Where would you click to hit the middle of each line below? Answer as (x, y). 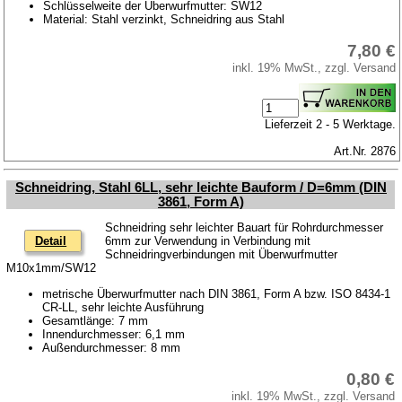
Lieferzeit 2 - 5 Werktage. (331, 124)
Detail (51, 241)
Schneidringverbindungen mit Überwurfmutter (222, 255)
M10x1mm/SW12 (52, 268)
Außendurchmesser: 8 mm (112, 347)
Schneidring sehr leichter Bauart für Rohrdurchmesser (245, 228)
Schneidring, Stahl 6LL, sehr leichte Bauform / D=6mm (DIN (201, 187)
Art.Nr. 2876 (365, 151)
